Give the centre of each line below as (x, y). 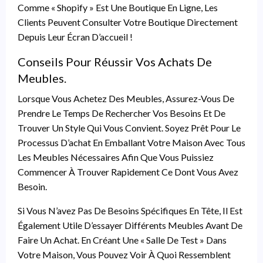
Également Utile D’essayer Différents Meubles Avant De (130, 225)
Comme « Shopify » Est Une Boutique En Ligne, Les (118, 7)
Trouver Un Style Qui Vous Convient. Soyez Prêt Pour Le (129, 127)
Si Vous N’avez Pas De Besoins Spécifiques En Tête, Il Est (130, 210)
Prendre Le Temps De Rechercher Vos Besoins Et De (122, 113)
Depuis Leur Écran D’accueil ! (75, 36)
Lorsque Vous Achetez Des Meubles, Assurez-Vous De (126, 98)
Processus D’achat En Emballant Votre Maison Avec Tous (131, 142)
